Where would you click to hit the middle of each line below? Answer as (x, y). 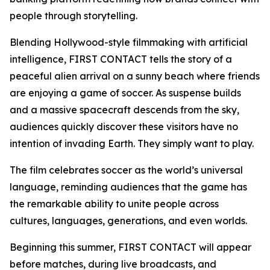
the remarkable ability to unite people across (114, 204)
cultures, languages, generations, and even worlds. (128, 221)
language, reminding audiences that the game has (128, 187)
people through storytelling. (74, 16)
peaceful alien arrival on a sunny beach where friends (135, 76)
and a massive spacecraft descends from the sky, (124, 110)
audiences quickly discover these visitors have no (124, 127)
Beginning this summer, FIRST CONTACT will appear (130, 247)
